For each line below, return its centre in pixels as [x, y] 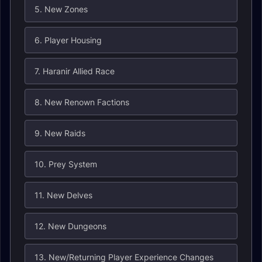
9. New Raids [60, 133]
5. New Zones [61, 9]
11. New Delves [63, 195]
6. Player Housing [68, 40]
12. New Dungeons [70, 226]
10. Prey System [66, 164]
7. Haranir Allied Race [75, 71]
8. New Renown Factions [82, 102]
